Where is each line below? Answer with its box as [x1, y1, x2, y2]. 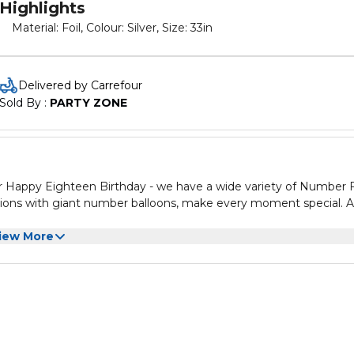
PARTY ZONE [50, 96, 127, 110]
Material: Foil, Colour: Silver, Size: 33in [12, 21, 213, 35]
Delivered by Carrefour [18, 78, 142, 92]
